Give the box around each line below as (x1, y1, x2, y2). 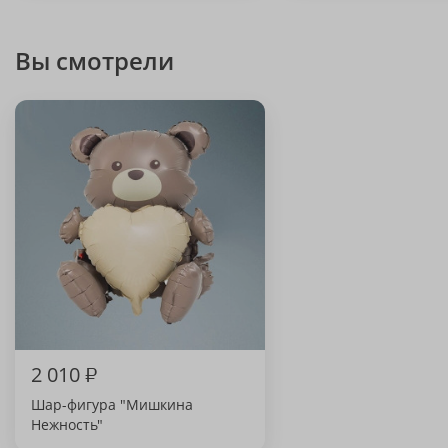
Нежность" (31, 415, 103, 434)
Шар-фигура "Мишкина (31, 395, 193, 414)
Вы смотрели (15, 44, 174, 77)
